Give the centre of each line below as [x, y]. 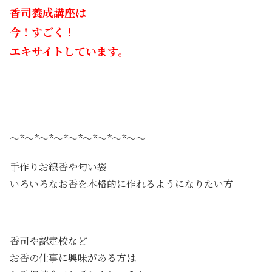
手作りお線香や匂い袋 [58, 166]
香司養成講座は [48, 12]
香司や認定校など [49, 241]
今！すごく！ [42, 31]
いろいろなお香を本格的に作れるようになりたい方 [121, 183]
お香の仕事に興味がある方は [73, 258]
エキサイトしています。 [69, 51]
